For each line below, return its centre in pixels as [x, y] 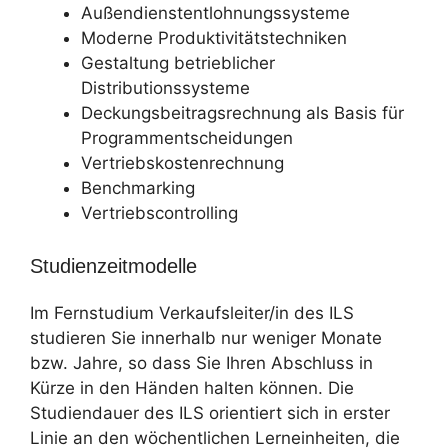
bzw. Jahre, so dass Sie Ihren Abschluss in [201, 363]
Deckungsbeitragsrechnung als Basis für [242, 112]
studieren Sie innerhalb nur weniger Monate [206, 338]
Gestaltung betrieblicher [178, 62]
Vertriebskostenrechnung [182, 162]
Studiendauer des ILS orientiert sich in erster [210, 413]
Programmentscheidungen [187, 137]
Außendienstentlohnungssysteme [215, 12]
